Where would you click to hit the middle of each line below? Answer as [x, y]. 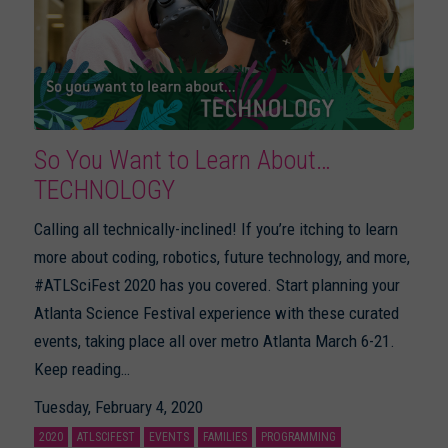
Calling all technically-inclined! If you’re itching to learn [215, 229]
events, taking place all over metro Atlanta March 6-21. [214, 341]
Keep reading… [81, 369]
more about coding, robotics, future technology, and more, [221, 257]
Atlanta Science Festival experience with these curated [216, 313]
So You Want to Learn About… [182, 160]
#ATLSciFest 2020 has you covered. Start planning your [216, 285]
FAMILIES [224, 437]
